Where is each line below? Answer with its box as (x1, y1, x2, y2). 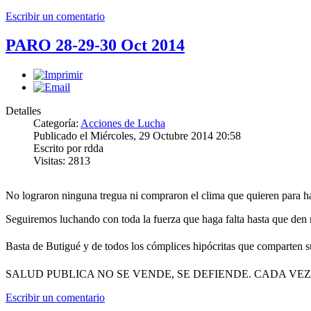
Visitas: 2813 (33, 155, 90, 167)
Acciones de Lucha (81, 117, 165, 130)
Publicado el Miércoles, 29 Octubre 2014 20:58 (33, 130, 241, 142)
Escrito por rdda (33, 142, 103, 155)
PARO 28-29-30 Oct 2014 (6, 36, 185, 55)
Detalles (6, 105, 41, 117)
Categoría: (33, 117, 81, 130)
